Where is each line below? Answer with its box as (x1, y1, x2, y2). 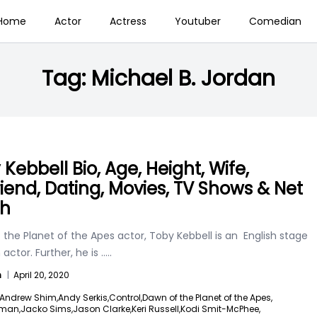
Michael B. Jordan (91, 64, 275, 93)
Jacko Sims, (21, 303, 73, 315)
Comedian (248, 14, 301, 28)
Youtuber (174, 14, 221, 28)
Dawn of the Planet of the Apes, (142, 292, 272, 304)
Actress (109, 14, 146, 28)
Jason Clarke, (73, 303, 132, 315)
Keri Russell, (132, 303, 180, 315)
